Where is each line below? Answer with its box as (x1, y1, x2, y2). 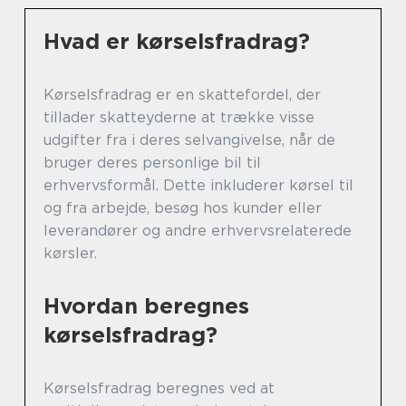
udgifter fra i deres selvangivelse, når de (43, 131, 335, 149)
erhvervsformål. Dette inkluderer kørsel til (43, 177, 353, 194)
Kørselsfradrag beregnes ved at (43, 380, 275, 397)
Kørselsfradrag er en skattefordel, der (43, 86, 321, 103)
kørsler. (43, 245, 97, 262)
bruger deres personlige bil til (43, 154, 261, 171)
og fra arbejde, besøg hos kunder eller (43, 199, 322, 217)
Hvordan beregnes (43, 293, 249, 319)
